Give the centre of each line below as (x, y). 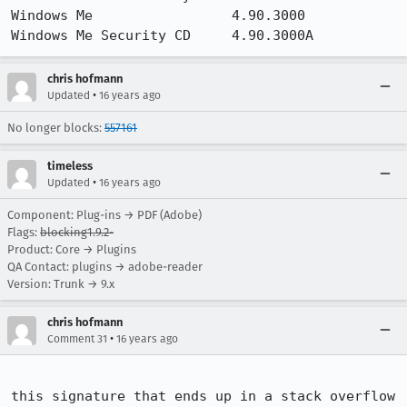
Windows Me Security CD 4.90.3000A (162, 35)
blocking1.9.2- (77, 232)
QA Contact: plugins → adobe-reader (105, 267)
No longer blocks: (56, 128)
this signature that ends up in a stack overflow (203, 396)
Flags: (24, 232)
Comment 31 (77, 339)
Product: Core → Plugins (72, 249)
